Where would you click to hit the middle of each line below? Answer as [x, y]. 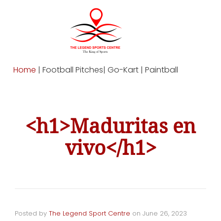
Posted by [32, 213]
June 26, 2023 [165, 213]
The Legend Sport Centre [90, 213]
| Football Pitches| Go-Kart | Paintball [107, 70]
